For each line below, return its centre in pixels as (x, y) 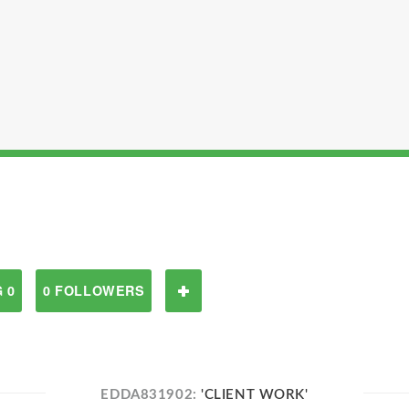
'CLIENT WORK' (255, 395)
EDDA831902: (151, 395)
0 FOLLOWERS (94, 290)
